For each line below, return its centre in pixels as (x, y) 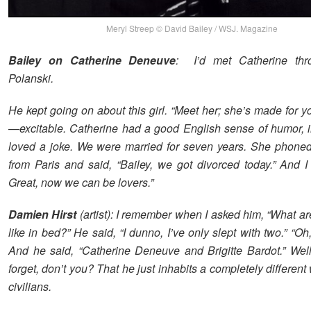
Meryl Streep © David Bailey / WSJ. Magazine (192, 28)
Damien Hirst (43, 214)
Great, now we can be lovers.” (81, 182)
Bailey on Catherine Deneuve (92, 60)
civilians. (30, 286)
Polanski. (31, 78)
